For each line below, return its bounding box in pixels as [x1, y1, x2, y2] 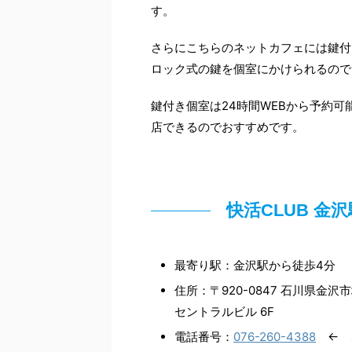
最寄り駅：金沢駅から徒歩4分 [174, 258, 335, 273]
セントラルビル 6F [174, 304, 274, 319]
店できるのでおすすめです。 [151, 119, 304, 134]
